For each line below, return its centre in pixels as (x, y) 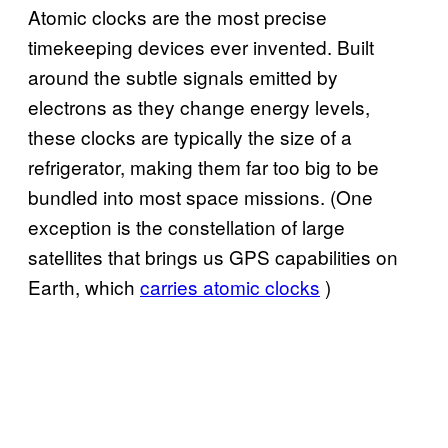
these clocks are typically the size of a (190, 136)
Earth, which (84, 286)
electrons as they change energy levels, (199, 106)
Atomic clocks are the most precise (177, 16)
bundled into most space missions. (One (200, 196)
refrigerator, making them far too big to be (203, 166)
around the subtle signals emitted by (183, 76)
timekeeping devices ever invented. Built (201, 46)
